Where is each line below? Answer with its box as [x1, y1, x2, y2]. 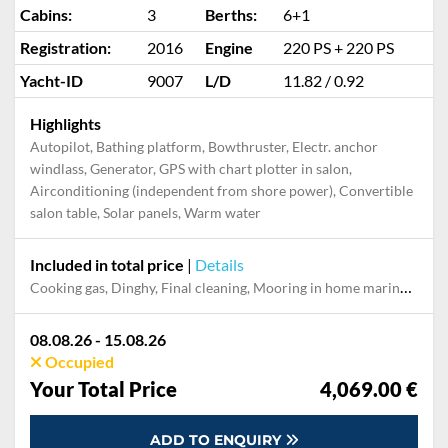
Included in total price [30, 255, 184, 274]
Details [195, 255, 244, 274]
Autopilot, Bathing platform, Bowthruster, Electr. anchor [30, 138, 378, 155]
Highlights [30, 114, 101, 133]
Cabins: [20, 5, 72, 24]
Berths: [205, 5, 257, 24]
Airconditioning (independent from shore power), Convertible [30, 182, 413, 199]
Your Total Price [30, 377, 177, 401]
